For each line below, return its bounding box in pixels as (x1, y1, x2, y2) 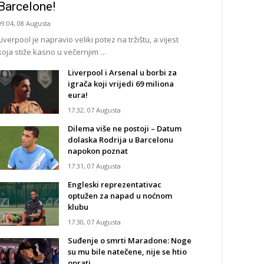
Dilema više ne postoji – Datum (68, 123, 181, 134)
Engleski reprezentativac (68, 179, 161, 190)
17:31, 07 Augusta (68, 161, 121, 170)
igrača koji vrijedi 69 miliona (68, 78, 174, 89)
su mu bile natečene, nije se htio (68, 246, 187, 257)
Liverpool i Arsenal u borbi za (68, 67, 177, 78)
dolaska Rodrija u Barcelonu (68, 134, 173, 145)
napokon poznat (68, 146, 128, 156)
